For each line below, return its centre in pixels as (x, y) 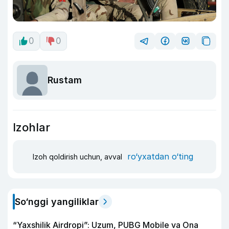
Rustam (65, 80)
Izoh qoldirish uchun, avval (78, 157)
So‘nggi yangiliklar (57, 201)
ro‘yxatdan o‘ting (160, 157)
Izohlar (31, 127)
